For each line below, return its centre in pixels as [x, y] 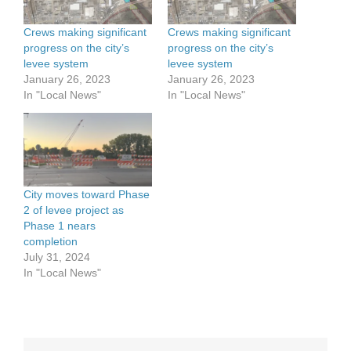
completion [51, 241]
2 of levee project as [74, 210]
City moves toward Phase [87, 194]
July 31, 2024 [57, 257]
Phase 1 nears [60, 225]
